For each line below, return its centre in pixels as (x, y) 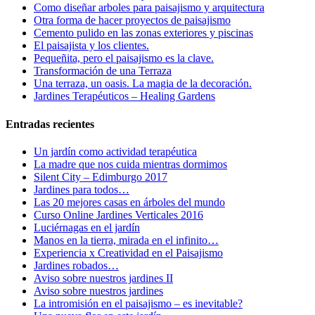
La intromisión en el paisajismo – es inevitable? (138, 303)
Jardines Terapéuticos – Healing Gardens (124, 96)
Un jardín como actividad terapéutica (115, 151)
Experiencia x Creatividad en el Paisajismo (128, 252)
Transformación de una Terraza (103, 71)
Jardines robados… (76, 265)
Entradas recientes (50, 124)
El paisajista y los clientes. (91, 46)
